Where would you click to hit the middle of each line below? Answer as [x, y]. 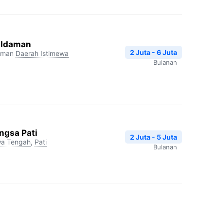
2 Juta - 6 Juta [154, 52]
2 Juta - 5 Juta [154, 137]
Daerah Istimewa [42, 53]
